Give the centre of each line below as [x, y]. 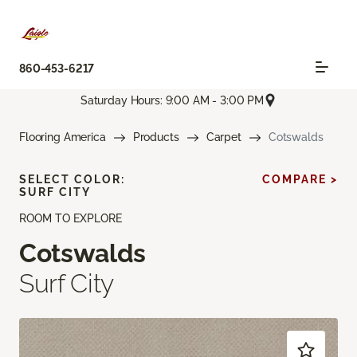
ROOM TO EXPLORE [71, 219]
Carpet [224, 137]
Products [156, 137]
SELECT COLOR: [72, 180]
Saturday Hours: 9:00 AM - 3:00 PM [172, 100]
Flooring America [63, 137]
